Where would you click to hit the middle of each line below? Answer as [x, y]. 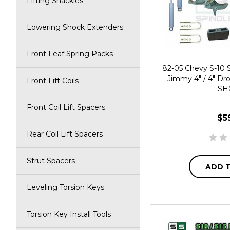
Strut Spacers [51, 161]
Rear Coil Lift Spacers [65, 134]
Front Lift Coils [53, 81]
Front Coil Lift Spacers [66, 107]
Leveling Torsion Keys [65, 187]
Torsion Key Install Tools [69, 214]
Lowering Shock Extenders [75, 27]
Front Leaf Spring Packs [70, 54]
